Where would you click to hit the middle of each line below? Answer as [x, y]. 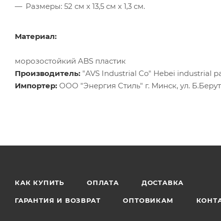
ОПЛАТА [103, 183]
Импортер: [36, 85]
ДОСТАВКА [163, 183]
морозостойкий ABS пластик [70, 61]
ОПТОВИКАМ [148, 201]
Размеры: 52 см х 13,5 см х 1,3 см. [85, 6]
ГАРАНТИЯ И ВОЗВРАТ [58, 201]
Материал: [36, 36]
